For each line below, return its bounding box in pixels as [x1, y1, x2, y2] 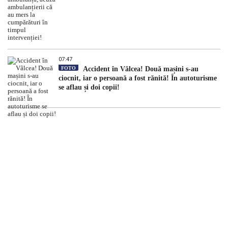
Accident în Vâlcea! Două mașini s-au [81, 65, 198, 73]
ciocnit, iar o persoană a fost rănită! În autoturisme [59, 74, 217, 82]
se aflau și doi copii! [59, 83, 120, 92]
